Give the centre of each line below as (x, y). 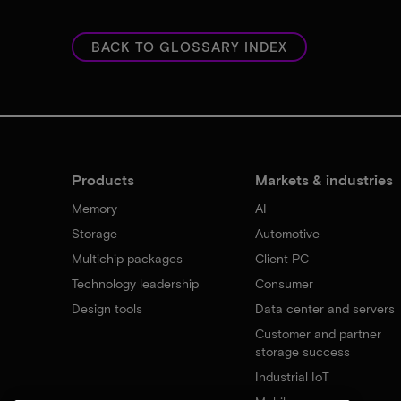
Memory (94, 208)
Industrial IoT (292, 376)
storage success (302, 351)
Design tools (107, 308)
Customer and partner (318, 333)
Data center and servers (324, 308)
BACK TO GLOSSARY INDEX (190, 46)
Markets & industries (324, 179)
